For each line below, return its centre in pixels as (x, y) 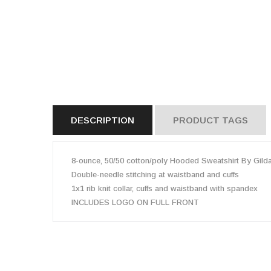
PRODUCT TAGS (211, 120)
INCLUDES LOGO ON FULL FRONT (135, 202)
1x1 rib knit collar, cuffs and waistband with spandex (165, 188)
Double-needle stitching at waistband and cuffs (155, 175)
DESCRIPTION (103, 120)
